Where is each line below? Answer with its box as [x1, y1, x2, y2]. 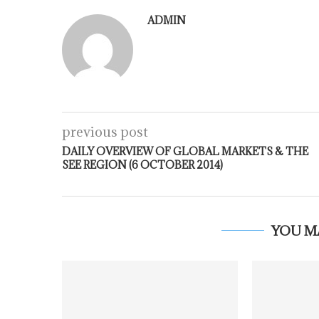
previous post [62, 122, 148, 140]
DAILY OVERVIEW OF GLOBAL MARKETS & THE [62, 144, 308, 158]
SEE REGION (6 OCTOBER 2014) [62, 157, 223, 172]
